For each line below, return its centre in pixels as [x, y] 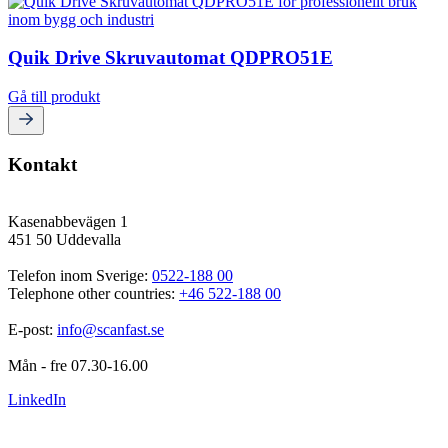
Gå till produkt [54, 97]
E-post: [32, 329]
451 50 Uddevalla [64, 239]
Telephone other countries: [93, 293]
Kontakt [42, 164]
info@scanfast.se [110, 329]
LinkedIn [37, 399]
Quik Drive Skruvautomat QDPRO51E [170, 58]
